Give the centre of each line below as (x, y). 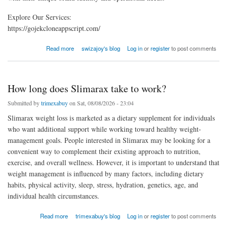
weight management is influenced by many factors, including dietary (106, 174)
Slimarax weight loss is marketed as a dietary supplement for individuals (111, 118)
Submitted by (24, 103)
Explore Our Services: (40, 17)
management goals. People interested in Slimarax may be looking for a (109, 140)
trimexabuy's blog (98, 216)
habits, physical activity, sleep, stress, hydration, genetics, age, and (103, 185)
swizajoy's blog (101, 48)
